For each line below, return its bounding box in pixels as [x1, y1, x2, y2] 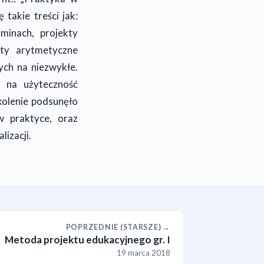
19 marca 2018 [117, 247, 170, 258]
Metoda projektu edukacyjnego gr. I [5, 233, 170, 246]
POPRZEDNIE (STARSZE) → [65, 222, 170, 232]
